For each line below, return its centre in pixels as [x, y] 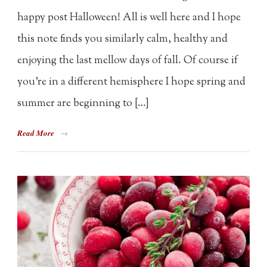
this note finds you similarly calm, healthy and [123, 39]
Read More [36, 133]
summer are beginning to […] [83, 103]
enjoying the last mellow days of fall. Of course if [128, 60]
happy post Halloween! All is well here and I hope [129, 18]
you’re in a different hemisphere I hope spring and [132, 82]
